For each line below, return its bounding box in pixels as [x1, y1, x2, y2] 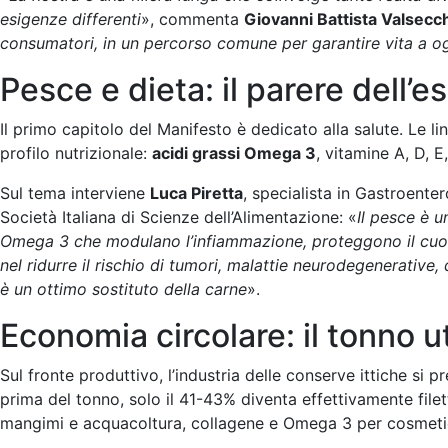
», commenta [141, 9, 244, 29]
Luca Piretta [150, 183, 243, 203]
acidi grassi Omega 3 [152, 143, 316, 163]
